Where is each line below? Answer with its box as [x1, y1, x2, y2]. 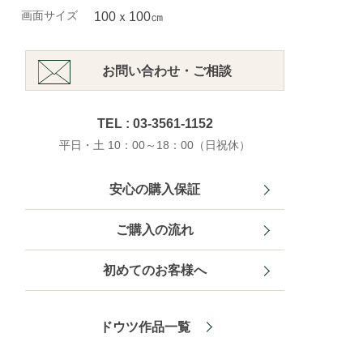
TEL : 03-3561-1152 [96, 117, 213, 130]
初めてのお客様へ [103, 263, 207, 277]
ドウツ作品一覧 [99, 320, 190, 334]
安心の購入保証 [109, 182, 200, 196]
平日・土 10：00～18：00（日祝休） [59, 139, 250, 152]
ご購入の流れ [116, 223, 194, 237]
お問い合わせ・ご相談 [102, 64, 232, 78]
